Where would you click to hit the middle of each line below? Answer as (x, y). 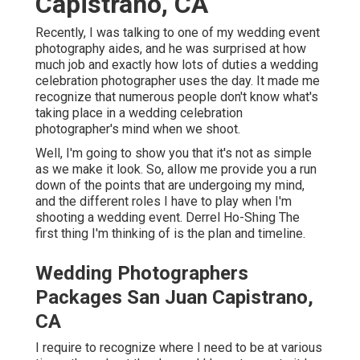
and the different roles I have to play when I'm (164, 202)
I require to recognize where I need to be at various (179, 348)
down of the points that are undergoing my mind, (170, 186)
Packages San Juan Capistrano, (174, 298)
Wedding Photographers (142, 274)
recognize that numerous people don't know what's (177, 97)
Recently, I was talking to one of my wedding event (178, 33)
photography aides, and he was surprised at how (171, 49)
